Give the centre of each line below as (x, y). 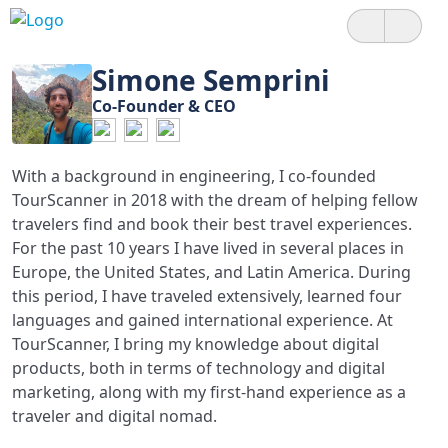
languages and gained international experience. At (202, 320)
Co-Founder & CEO (164, 106)
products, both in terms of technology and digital (198, 368)
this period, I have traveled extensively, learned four (207, 296)
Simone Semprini (211, 80)
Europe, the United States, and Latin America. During (211, 272)
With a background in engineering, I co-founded (194, 176)
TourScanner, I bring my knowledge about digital (195, 344)
